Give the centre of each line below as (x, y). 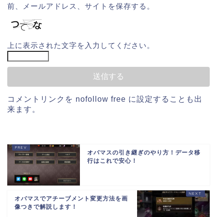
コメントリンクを (41, 99)
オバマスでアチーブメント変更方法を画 (71, 199)
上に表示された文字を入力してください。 (81, 46)
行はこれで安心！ (112, 161)
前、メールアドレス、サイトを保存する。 (81, 6)
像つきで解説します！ (46, 207)
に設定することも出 (164, 99)
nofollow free (101, 99)
